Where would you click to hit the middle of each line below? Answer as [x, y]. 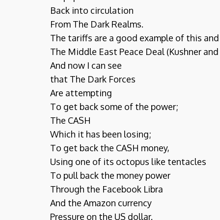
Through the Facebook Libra [107, 189]
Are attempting [81, 93]
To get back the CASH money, [110, 148]
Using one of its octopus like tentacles [128, 162]
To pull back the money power [110, 175]
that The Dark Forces [93, 79]
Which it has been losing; [101, 134]
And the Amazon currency [101, 203]
